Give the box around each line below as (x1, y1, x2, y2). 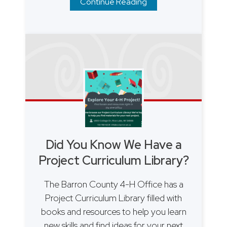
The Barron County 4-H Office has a (44, 178, 183, 191)
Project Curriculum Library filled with (45, 192, 182, 204)
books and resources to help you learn (41, 206, 186, 218)
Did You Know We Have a (45, 137, 182, 153)
